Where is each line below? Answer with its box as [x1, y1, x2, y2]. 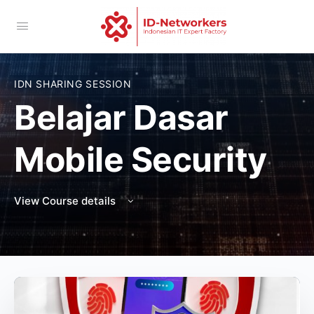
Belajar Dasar [14, 97, 228, 138]
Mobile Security [14, 139, 267, 180]
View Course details [14, 194, 118, 207]
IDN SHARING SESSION [14, 78, 132, 90]
